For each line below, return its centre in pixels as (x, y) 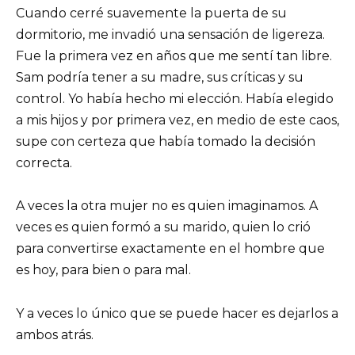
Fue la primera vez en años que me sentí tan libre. (174, 56)
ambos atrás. (55, 334)
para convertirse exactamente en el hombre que (170, 249)
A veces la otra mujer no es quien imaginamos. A (167, 206)
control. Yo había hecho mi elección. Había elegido (175, 99)
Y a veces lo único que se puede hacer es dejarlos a (177, 313)
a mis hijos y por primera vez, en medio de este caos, (177, 120)
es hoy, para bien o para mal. (103, 270)
